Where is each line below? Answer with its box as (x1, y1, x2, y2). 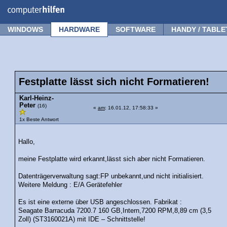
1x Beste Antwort (19, 117, 59, 122)
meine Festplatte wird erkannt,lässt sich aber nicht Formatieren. (18, 155, 206, 163)
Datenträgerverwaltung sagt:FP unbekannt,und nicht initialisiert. (18, 172, 204, 180)
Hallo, (18, 138, 35, 145)
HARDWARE (59, 25, 100, 33)
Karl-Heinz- (19, 95, 54, 102)
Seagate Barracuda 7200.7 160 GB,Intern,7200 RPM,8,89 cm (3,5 (18, 207, 212, 214)
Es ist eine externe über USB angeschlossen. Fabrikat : (18, 198, 182, 206)
